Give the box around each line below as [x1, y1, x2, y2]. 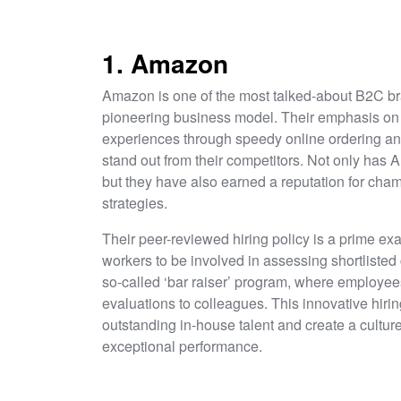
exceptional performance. [102, 335, 262, 356]
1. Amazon [102, 44, 235, 81]
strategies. [102, 192, 171, 213]
